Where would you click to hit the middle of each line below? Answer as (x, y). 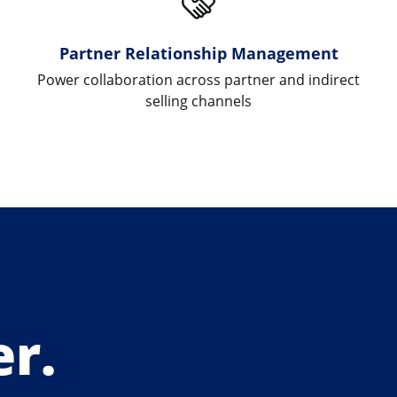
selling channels (198, 101)
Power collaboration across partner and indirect (198, 79)
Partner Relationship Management (198, 52)
